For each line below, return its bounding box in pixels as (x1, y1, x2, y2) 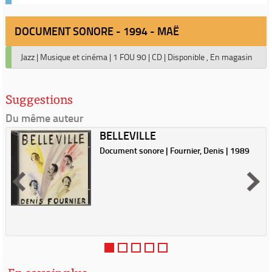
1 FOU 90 (113, 51, 146, 63)
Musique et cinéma (40, 51, 107, 63)
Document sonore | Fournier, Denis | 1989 (99, 144, 250, 156)
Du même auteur (5, 110, 84, 126)
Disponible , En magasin (168, 51, 253, 63)
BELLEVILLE (99, 127, 156, 143)
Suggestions (5, 92, 73, 107)
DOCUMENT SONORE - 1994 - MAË (15, 23, 179, 39)
